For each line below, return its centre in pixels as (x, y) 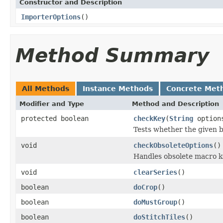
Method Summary (112, 55)
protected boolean (55, 118)
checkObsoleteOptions (173, 145)
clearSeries (155, 172)
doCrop (145, 187)
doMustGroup (155, 202)
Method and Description (175, 104)
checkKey (149, 118)
